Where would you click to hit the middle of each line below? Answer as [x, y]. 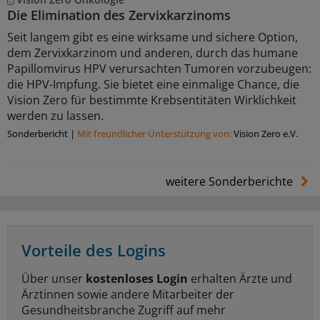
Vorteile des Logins [94, 250]
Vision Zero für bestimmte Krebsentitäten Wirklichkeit [152, 100]
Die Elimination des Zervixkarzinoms [119, 15]
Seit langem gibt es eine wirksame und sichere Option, [152, 37]
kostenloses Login [137, 279]
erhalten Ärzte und [240, 279]
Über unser [54, 279]
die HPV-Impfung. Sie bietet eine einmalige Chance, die [153, 85]
